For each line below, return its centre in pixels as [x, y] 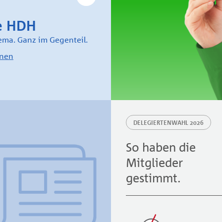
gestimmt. [153, 178]
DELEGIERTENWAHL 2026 [168, 123]
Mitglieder [154, 162]
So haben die [161, 147]
